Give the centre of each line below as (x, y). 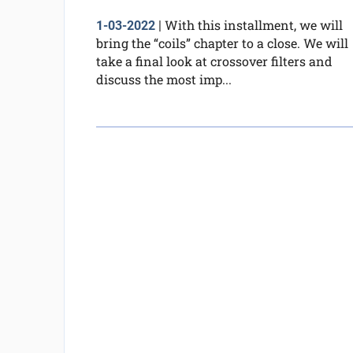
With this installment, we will (253, 24)
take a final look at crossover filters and (214, 61)
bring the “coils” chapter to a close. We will (222, 43)
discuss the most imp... (163, 79)
